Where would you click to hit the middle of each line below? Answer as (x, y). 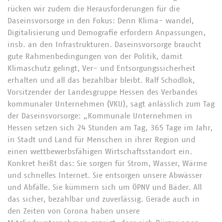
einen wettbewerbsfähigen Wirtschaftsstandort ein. (100, 151)
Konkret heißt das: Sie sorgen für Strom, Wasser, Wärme (107, 163)
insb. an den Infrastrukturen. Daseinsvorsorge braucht (104, 44)
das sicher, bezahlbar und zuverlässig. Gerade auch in (104, 199)
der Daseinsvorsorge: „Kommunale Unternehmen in (100, 116)
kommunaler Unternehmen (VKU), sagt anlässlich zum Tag (111, 104)
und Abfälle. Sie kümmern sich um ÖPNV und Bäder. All (105, 187)
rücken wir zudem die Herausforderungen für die (94, 9)
